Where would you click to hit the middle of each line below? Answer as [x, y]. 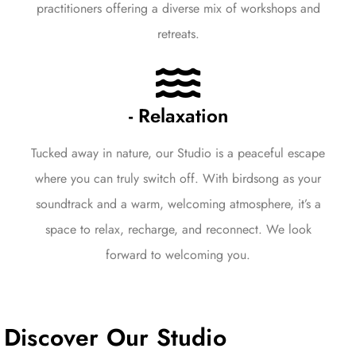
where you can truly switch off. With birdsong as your [178, 178]
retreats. [178, 33]
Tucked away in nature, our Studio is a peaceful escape [178, 153]
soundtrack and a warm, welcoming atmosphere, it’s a [178, 203]
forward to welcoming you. [178, 254]
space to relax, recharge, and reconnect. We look [178, 229]
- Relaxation [178, 115]
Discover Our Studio [115, 337]
